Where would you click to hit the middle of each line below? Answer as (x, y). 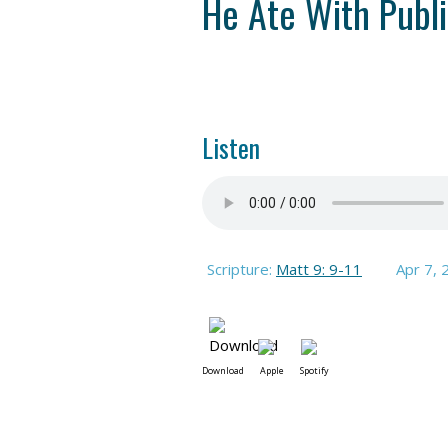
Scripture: (241, 269)
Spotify (314, 370)
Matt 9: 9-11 (319, 269)
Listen (231, 147)
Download (223, 370)
